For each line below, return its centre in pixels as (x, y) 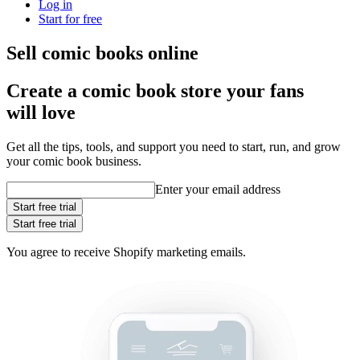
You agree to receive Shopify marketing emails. (126, 252)
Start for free (70, 18)
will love (41, 112)
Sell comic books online (102, 53)
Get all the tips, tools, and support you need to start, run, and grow (174, 146)
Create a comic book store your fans (155, 90)
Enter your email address (218, 189)
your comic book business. (74, 161)
